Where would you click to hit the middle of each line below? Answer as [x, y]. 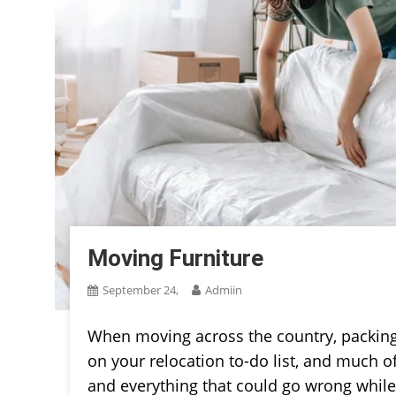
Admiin [224, 289]
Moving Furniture [176, 258]
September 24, [141, 289]
